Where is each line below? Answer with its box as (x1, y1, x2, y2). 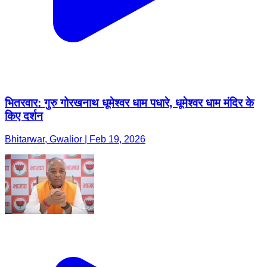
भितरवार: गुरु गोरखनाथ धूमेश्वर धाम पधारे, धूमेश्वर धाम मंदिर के (5, 97, 254, 110)
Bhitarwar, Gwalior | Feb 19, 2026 (5, 133, 145, 144)
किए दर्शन (5, 110, 43, 123)
